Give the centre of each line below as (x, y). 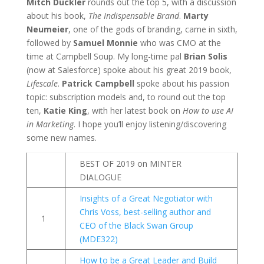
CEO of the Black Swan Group (136, 225)
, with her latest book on (135, 110)
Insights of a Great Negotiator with (146, 198)
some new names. (61, 137)
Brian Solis (205, 56)
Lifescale (42, 83)
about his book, (57, 15)
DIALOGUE (100, 177)
